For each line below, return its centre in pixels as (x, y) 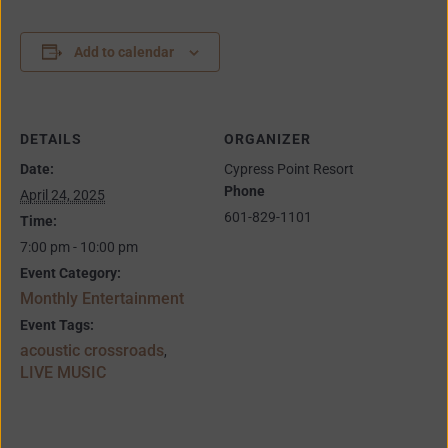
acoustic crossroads (92, 350)
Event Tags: (57, 324)
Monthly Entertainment (102, 298)
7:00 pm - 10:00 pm (79, 246)
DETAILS (51, 138)
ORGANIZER (267, 138)
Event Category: (70, 272)
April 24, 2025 (62, 194)
